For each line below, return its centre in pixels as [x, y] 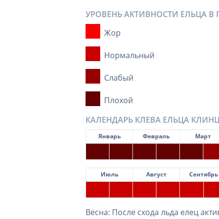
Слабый [119, 78]
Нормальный [129, 55]
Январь [109, 136]
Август [156, 175]
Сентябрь [204, 175]
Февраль [156, 136]
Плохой [119, 100]
